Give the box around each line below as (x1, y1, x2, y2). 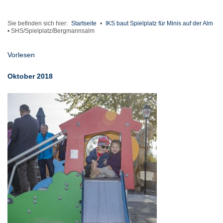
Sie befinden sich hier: (7, 20, 69, 27)
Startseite (71, 20, 97, 27)
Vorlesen (7, 51, 35, 59)
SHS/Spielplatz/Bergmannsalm (11, 27, 95, 35)
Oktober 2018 (7, 72, 53, 81)
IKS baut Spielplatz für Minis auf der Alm (106, 20, 213, 27)
